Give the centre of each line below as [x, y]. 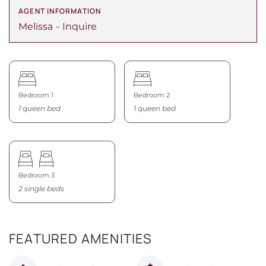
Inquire [80, 27]
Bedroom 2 [152, 95]
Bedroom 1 [36, 95]
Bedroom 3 [37, 175]
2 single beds [41, 188]
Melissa [36, 27]
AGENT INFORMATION [60, 11]
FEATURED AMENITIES [81, 238]
